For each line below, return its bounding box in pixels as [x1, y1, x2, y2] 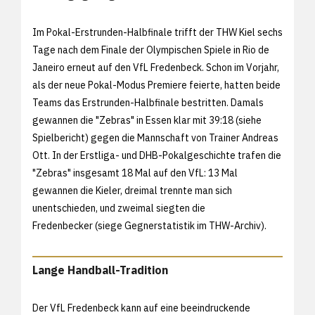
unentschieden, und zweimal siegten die [32, 201, 205, 214]
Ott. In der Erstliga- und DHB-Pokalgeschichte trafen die [32, 148, 281, 162]
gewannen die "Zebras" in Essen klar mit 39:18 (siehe [32, 113, 262, 127]
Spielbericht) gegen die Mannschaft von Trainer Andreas [32, 131, 278, 144]
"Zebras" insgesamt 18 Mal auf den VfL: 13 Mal [32, 166, 238, 179]
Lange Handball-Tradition [32, 262, 168, 277]
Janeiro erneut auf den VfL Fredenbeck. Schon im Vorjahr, [32, 60, 279, 74]
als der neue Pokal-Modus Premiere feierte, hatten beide [32, 78, 281, 91]
